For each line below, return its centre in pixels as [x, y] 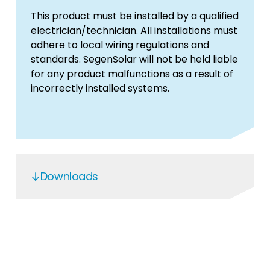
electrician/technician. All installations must [134, 31]
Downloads [69, 177]
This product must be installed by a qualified [134, 16]
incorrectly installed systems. [100, 89]
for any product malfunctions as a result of [132, 74]
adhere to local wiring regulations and [120, 45]
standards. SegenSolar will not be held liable [134, 60]
